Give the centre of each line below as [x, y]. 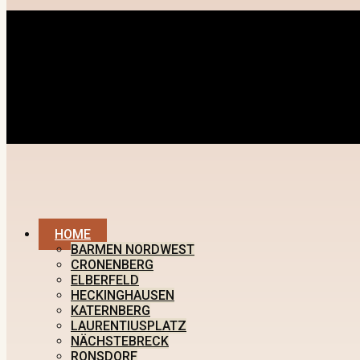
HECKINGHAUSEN [123, 295]
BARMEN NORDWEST [133, 249]
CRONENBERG [112, 264]
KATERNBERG [110, 310]
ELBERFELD [105, 280]
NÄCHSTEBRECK [120, 341]
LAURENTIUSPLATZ [129, 325]
